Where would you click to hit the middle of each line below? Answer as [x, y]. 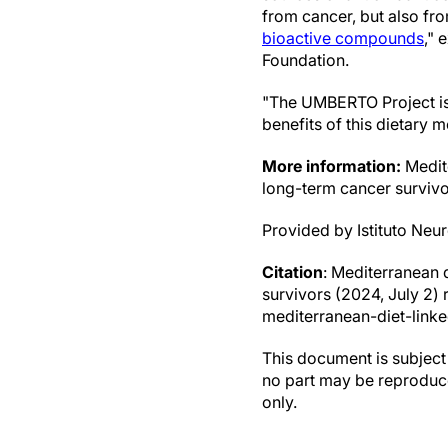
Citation [292, 272]
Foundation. [305, 60]
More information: [331, 166]
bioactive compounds [343, 38]
